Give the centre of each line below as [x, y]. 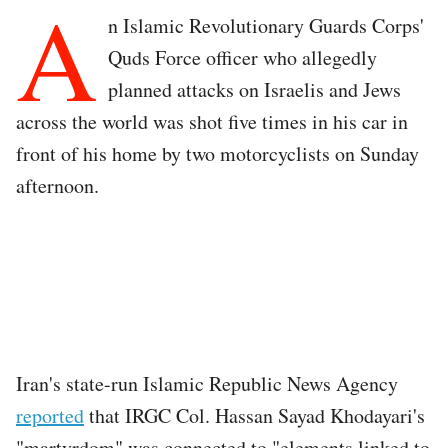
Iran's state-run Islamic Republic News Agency [207, 383]
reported [50, 415]
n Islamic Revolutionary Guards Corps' [266, 25]
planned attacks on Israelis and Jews [254, 89]
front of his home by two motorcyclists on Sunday [217, 153]
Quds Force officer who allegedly [242, 57]
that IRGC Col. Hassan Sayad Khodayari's [254, 415]
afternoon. [61, 185]
